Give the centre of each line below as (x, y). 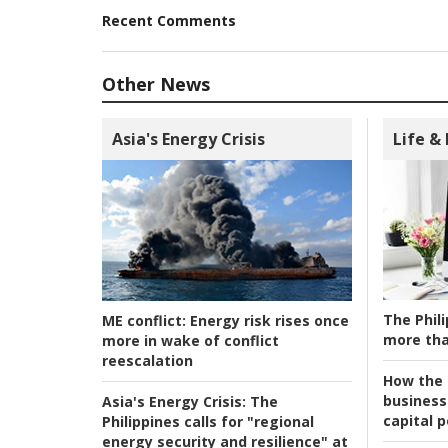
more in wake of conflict (190, 340)
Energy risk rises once (267, 320)
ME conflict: (144, 320)
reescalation (147, 360)
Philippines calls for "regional (208, 421)
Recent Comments (169, 21)
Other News (156, 84)
